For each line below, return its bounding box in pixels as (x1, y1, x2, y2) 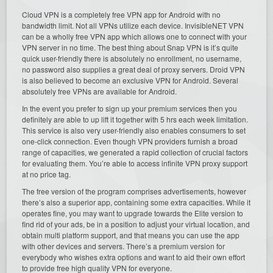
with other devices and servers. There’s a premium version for (22, 240, 225, 251)
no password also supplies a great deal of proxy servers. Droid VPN (22, 63, 246, 74)
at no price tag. (22, 168, 71, 179)
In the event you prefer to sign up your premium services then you (22, 102, 238, 113)
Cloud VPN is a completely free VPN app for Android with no (22, 9, 221, 19)
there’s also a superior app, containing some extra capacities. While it (22, 196, 251, 207)
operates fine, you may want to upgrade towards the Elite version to (22, 207, 244, 218)
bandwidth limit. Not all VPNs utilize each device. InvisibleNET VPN (22, 19, 244, 30)
